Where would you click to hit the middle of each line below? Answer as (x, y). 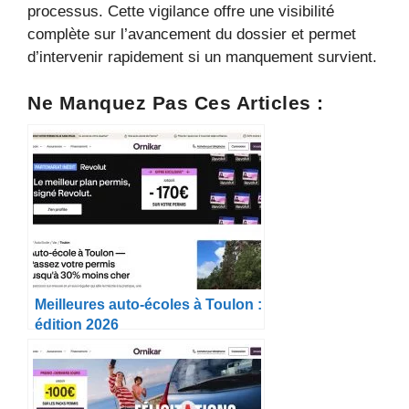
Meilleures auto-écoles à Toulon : (148, 304)
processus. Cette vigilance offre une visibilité (181, 12)
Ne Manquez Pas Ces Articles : (176, 103)
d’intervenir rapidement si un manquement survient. (202, 58)
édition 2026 (77, 324)
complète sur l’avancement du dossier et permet (192, 35)
